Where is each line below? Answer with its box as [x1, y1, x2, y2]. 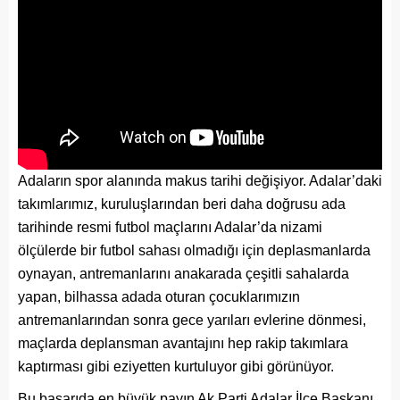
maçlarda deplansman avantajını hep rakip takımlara [18, 336, 348, 352]
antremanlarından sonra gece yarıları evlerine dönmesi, [18, 312, 366, 329]
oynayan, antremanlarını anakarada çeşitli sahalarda [18, 266, 349, 282]
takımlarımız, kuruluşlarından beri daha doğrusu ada [18, 196, 346, 212]
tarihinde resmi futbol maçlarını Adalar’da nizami [18, 220, 322, 236]
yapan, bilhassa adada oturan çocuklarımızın [18, 289, 300, 305]
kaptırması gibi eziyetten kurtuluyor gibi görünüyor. [18, 359, 334, 375]
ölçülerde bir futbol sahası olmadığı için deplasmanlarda [18, 243, 371, 259]
